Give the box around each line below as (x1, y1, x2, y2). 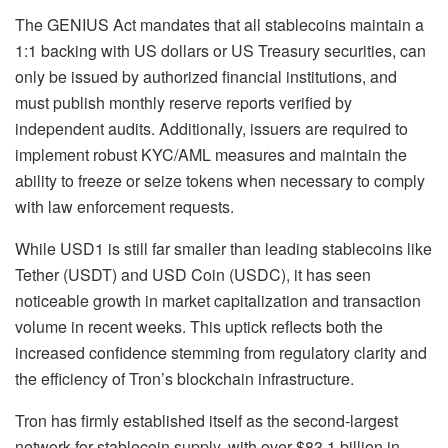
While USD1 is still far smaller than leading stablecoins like (15, 236, 432, 260)
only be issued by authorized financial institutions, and (15, 64, 397, 88)
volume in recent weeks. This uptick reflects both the (15, 314, 383, 338)
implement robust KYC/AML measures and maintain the (15, 142, 407, 166)
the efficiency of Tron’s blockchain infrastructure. (15, 366, 354, 390)
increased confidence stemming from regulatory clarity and (15, 340, 427, 364)
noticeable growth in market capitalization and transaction (15, 288, 421, 312)
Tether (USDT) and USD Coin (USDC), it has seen (15, 262, 371, 286)
